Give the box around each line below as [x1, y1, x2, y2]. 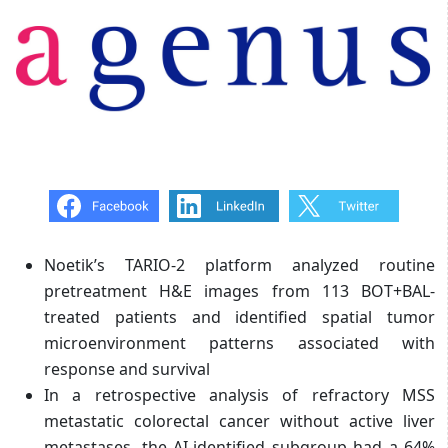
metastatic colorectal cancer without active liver [44, 409, 435, 432]
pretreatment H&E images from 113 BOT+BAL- [44, 279, 435, 302]
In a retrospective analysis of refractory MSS [44, 383, 435, 406]
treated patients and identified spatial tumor [44, 305, 435, 328]
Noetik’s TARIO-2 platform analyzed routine [44, 253, 435, 276]
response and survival [44, 357, 210, 380]
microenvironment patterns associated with [44, 331, 435, 354]
